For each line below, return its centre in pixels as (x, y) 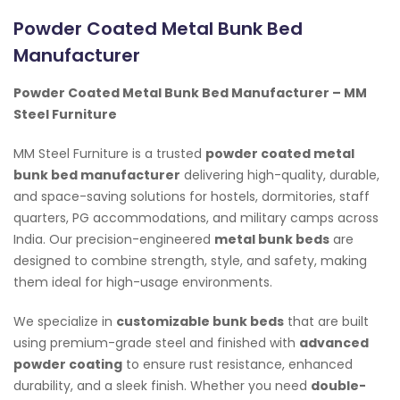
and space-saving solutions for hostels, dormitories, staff (192, 197)
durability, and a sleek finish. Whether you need (162, 386)
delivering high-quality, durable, (280, 175)
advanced (334, 343)
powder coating (68, 365)
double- (338, 386)
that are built (326, 322)
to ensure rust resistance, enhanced (237, 365)
